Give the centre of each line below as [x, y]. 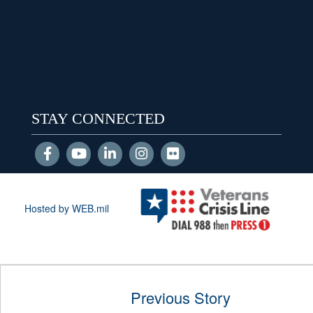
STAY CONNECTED [98, 118]
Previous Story [181, 297]
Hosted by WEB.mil [67, 208]
